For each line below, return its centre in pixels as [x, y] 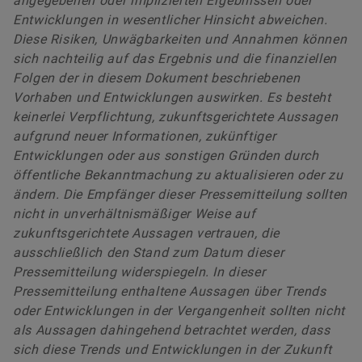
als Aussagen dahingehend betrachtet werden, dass [172, 330]
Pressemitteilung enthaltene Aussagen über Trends [170, 291]
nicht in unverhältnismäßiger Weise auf [135, 213]
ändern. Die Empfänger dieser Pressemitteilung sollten [180, 194]
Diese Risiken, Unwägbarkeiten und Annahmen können [180, 39]
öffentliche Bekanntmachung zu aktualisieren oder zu [178, 175]
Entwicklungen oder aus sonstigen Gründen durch [166, 155]
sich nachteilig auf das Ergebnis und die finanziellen [175, 58]
